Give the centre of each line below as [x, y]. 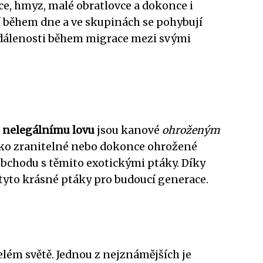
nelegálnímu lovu [48, 130]
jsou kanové [128, 130]
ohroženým [191, 130]
